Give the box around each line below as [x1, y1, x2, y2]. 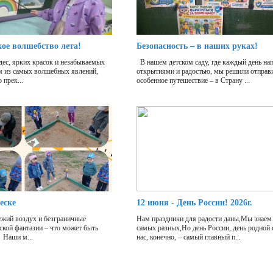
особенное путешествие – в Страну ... [136, 76, 250, 85]
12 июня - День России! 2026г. [136, 198, 252, 208]
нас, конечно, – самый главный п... [136, 233, 241, 242]
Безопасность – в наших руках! [136, 41, 258, 51]
